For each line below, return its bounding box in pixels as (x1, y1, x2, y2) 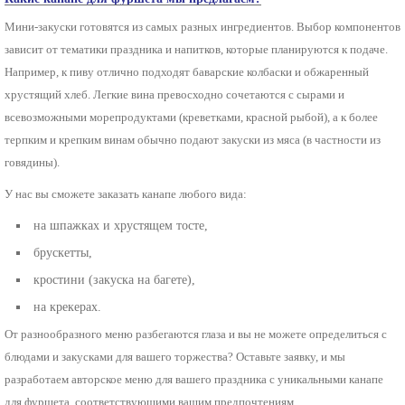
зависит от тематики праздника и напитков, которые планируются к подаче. (5, 42, 388, 56)
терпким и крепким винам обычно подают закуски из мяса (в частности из (5, 132, 381, 146)
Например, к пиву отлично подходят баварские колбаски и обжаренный (5, 64, 369, 79)
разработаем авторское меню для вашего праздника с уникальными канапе (5, 372, 383, 386)
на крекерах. (33, 299, 102, 314)
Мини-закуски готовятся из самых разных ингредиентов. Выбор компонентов (5, 19, 400, 33)
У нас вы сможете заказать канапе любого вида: (5, 186, 247, 201)
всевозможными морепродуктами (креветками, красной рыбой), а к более (5, 109, 378, 124)
